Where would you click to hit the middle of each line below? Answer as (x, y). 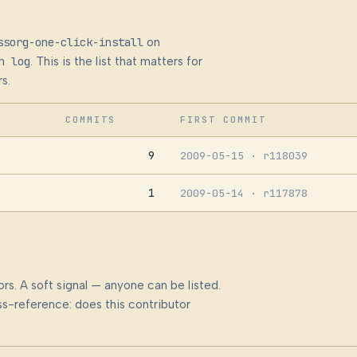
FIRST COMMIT (223, 120)
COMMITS (90, 120)
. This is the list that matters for (116, 62)
